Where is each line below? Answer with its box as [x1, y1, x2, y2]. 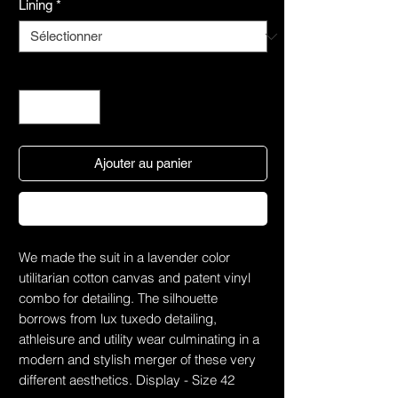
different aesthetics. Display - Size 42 [19, 370, 235, 388]
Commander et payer [81, 200, 205, 216]
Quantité [19, 67, 68, 83]
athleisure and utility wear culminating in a [19, 330, 259, 347]
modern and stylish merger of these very [19, 350, 256, 368]
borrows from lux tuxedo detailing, [19, 309, 217, 327]
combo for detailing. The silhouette [19, 289, 218, 306]
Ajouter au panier [94, 155, 192, 171]
